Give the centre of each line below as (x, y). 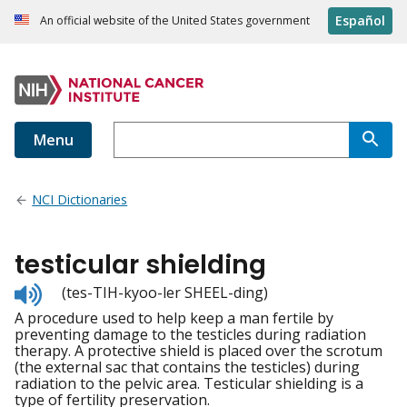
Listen (61, 290)
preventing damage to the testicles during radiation (190, 335)
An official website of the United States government (175, 21)
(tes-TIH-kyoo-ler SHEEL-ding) (165, 293)
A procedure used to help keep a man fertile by (174, 318)
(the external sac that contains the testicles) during (187, 367)
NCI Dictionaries (80, 200)
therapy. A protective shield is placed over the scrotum (199, 351)
